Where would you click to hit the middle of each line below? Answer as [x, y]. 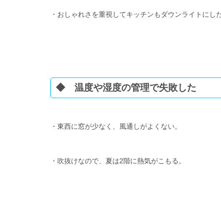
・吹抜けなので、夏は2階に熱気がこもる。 [118, 161]
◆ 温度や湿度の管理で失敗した [126, 88]
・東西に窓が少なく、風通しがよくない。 [116, 126]
